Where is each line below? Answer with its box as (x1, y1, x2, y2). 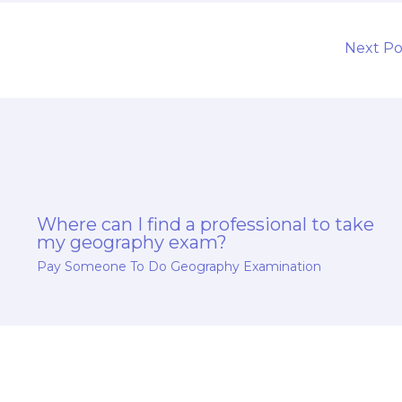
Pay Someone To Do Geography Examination (36, 258, 321, 275)
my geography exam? (36, 231, 227, 253)
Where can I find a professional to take (36, 213, 374, 235)
